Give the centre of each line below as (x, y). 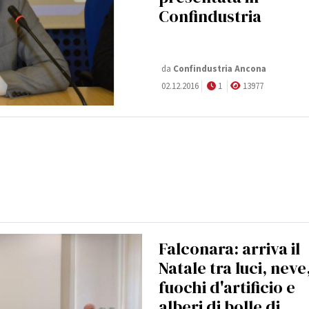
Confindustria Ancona (220, 69)
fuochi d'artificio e (227, 288)
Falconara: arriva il (229, 249)
